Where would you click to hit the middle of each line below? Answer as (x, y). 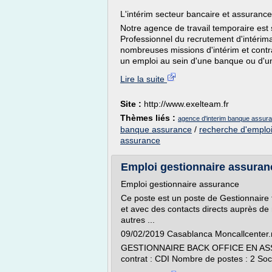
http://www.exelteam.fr (186, 104)
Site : (132, 104)
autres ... (138, 220)
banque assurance (156, 129)
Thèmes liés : (149, 118)
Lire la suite (144, 79)
